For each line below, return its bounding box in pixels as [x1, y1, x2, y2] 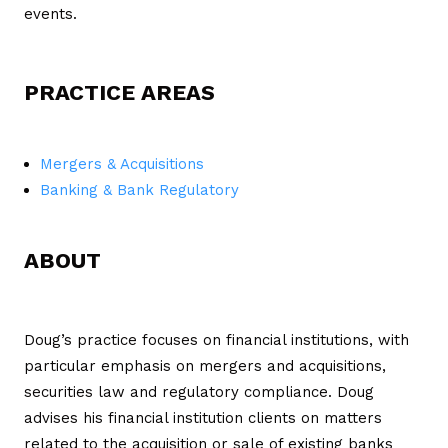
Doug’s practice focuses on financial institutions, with [24, 330, 409, 349]
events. [24, 4, 77, 23]
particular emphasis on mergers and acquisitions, [24, 356, 386, 375]
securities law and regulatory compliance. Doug [24, 382, 374, 401]
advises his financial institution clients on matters [24, 408, 382, 427]
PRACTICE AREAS [24, 79, 215, 105]
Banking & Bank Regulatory [40, 180, 239, 199]
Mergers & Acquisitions [40, 154, 204, 173]
